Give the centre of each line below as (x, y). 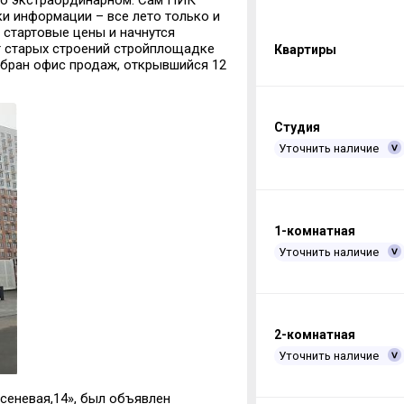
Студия (297, 128)
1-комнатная (314, 231)
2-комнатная (314, 335)
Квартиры (305, 50)
